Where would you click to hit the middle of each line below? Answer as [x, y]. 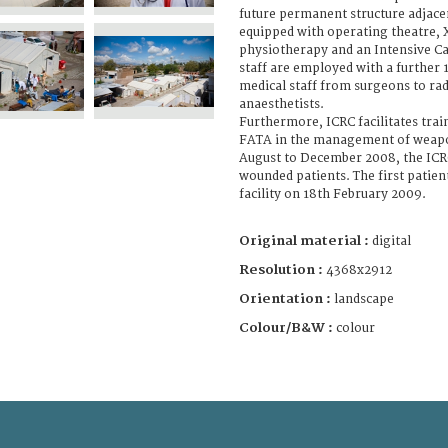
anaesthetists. [281, 104]
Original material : [305, 240]
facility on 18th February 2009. [332, 194]
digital [391, 241]
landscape [364, 299]
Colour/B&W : [287, 327]
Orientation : [286, 298]
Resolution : [281, 269]
